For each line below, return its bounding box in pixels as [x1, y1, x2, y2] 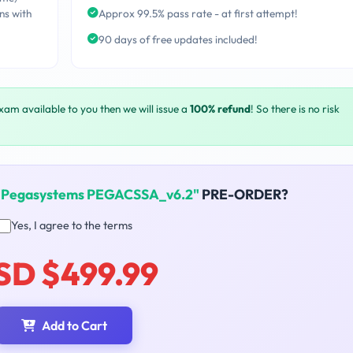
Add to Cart [42, 318, 107, 334]
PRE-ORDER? [199, 185, 288, 204]
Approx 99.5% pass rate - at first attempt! [98, 6, 298, 21]
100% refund [190, 102, 251, 117]
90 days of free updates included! [98, 32, 258, 46]
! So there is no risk [251, 102, 340, 117]
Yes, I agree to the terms [10, 218, 132, 233]
